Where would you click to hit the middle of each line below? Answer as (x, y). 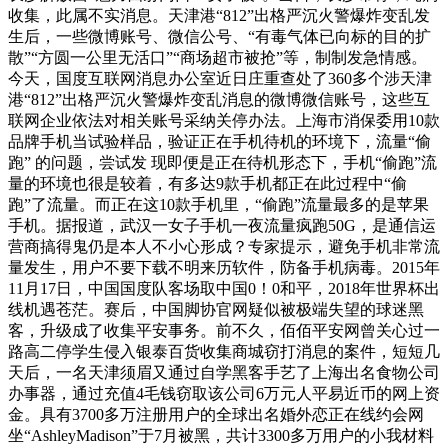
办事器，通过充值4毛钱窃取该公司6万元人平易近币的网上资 (224, 393)
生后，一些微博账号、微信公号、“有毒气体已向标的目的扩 (219, 36)
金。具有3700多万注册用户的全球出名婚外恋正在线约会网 (216, 414)
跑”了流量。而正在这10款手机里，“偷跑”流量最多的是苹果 (218, 204)
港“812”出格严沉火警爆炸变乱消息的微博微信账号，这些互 (219, 99)
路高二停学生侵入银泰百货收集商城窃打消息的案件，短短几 (224, 351)
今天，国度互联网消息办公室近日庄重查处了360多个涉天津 (220, 78)
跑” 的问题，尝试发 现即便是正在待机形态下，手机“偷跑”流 (222, 162)
